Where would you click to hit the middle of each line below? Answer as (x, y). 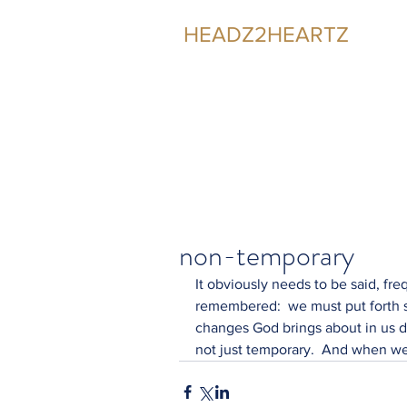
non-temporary (267, 255)
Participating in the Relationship (284, 59)
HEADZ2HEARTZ (266, 34)
